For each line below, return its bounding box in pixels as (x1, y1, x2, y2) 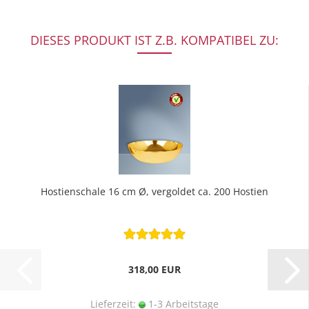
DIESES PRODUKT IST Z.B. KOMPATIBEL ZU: (30, 32, 279, 48)
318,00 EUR (128, 263, 181, 276)
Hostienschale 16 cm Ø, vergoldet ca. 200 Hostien (40, 185, 268, 198)
